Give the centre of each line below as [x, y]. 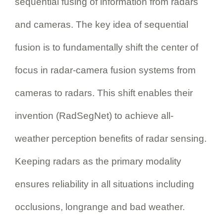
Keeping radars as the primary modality [98, 161]
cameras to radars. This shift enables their [104, 93]
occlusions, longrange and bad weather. [100, 207]
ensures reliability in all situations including [105, 184]
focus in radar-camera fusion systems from [105, 70]
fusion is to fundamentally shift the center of [107, 47]
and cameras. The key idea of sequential [102, 24]
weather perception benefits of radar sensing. [111, 138]
